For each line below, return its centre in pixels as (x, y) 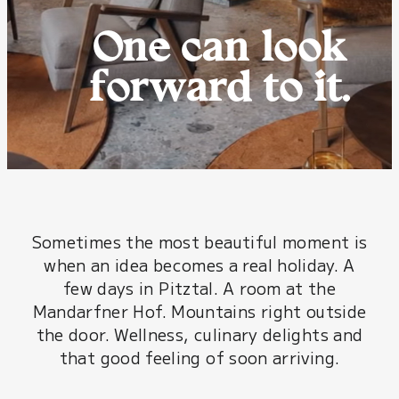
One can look (219, 51)
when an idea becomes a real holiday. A (199, 264)
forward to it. (220, 91)
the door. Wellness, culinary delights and (199, 334)
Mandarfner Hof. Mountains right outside (199, 310)
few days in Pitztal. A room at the (199, 287)
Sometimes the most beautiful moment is (199, 241)
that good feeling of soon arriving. (199, 357)
